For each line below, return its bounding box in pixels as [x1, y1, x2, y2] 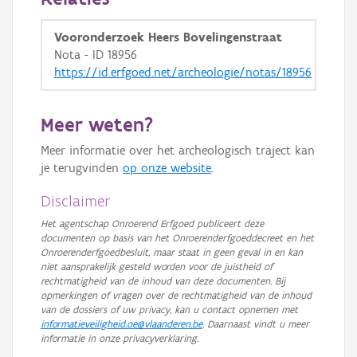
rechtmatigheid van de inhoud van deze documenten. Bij [41, 275, 285, 287]
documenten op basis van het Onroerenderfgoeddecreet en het [41, 232, 314, 244]
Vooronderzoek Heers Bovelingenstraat [54, 29, 282, 45]
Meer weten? [41, 112, 153, 136]
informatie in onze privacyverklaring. [41, 332, 198, 344]
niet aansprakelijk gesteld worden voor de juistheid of [41, 261, 273, 273]
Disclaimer [41, 191, 111, 210]
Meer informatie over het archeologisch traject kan [41, 143, 315, 158]
